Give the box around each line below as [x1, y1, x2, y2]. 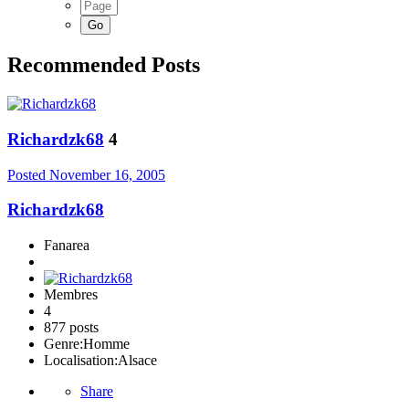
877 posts [44, 320, 99, 336]
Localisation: [44, 352, 118, 369]
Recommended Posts [7, 53, 200, 78]
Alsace [118, 352, 157, 369]
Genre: [44, 336, 83, 352]
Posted [7, 166, 49, 183]
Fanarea [44, 237, 89, 254]
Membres [44, 287, 98, 303]
